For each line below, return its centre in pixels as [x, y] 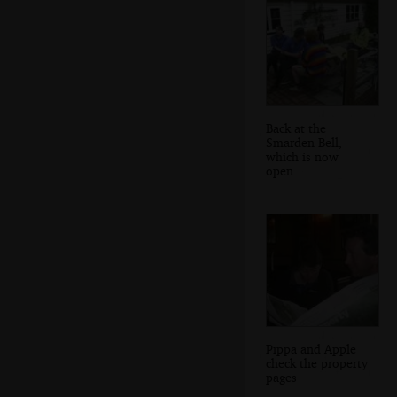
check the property [317, 362]
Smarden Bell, [304, 142]
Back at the [296, 128]
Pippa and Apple [311, 348]
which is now [302, 156]
